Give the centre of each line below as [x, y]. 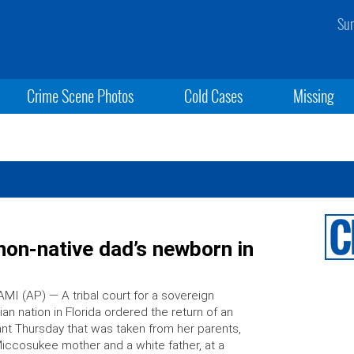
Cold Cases [213, 96]
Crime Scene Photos [80, 96]
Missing [314, 96]
